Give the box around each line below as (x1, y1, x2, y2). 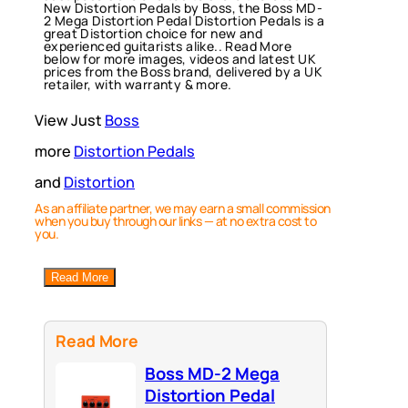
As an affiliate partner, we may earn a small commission (35, 199, 331, 218)
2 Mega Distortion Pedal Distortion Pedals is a (44, 12, 325, 30)
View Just (35, 110, 105, 131)
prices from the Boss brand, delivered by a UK (44, 63, 322, 81)
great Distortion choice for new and (44, 25, 262, 43)
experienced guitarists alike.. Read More (44, 37, 291, 56)
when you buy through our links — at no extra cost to (35, 212, 316, 230)
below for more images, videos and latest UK (44, 50, 317, 68)
